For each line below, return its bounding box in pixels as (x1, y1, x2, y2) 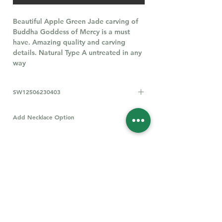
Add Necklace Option (13, 112, 74, 121)
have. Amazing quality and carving (13, 37, 125, 47)
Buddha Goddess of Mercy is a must (13, 27, 130, 36)
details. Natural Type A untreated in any (13, 48, 142, 57)
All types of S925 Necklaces (13, 130, 105, 140)
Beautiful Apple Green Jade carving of (13, 16, 138, 26)
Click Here (105, 130, 139, 140)
